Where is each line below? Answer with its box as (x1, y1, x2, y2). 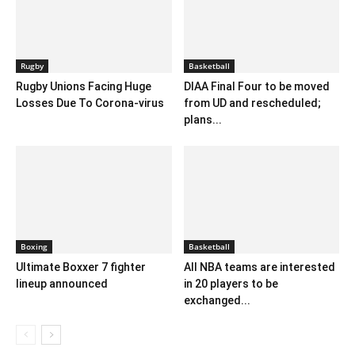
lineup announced (16, 277, 108, 290)
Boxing (21, 240, 48, 252)
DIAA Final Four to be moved (183, 80, 330, 94)
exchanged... (183, 293, 250, 307)
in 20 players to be (183, 277, 278, 290)
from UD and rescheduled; (183, 97, 321, 110)
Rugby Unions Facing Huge (16, 80, 151, 94)
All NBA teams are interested (183, 260, 335, 273)
